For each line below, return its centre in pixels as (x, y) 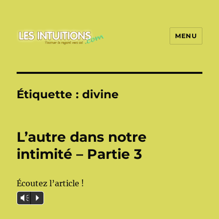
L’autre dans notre (82, 137)
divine (101, 94)
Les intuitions (57, 59)
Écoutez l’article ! (51, 183)
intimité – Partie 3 (80, 154)
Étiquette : (50, 94)
